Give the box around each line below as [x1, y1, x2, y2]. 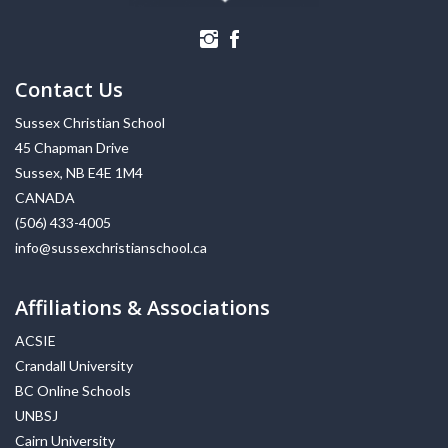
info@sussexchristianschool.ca [15, 239, 207, 257]
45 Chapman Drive [15, 139, 129, 157]
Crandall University [15, 357, 133, 375]
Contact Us [15, 76, 123, 104]
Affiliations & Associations [15, 294, 270, 322]
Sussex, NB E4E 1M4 [15, 164, 143, 182]
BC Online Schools [15, 382, 131, 400]
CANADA [15, 189, 75, 207]
